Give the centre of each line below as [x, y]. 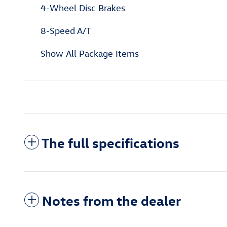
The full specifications [110, 143]
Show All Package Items [90, 54]
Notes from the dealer [111, 200]
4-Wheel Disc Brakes [83, 8]
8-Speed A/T [66, 31]
